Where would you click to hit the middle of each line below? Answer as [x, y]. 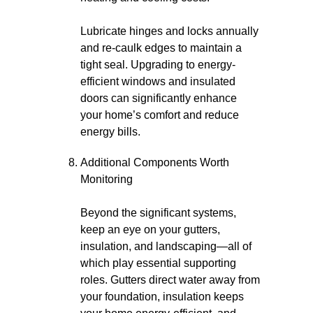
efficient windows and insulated [158, 81]
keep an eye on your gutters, [150, 230]
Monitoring [107, 179]
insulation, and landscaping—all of [166, 246]
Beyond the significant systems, [158, 213]
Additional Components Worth [155, 162]
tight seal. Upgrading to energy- [158, 65]
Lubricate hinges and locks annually [169, 31]
